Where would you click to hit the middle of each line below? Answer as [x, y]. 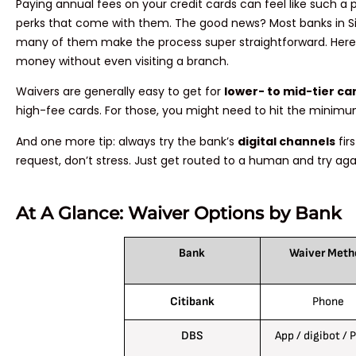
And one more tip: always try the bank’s [127, 141]
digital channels [286, 141]
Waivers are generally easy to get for [120, 92]
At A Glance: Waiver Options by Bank [179, 214]
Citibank [192, 302]
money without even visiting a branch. [122, 62]
